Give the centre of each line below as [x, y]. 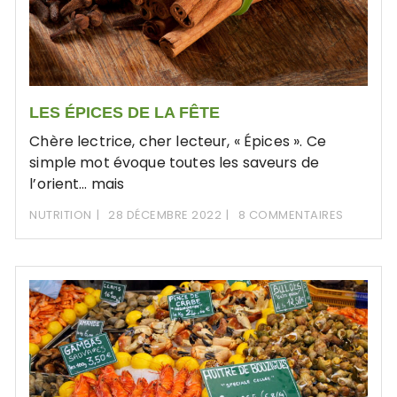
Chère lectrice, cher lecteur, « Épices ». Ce [178, 142]
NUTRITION [61, 215]
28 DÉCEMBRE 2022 [165, 215]
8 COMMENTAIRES [291, 215]
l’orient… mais [77, 184]
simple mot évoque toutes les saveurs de [175, 163]
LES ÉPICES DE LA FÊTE [125, 113]
